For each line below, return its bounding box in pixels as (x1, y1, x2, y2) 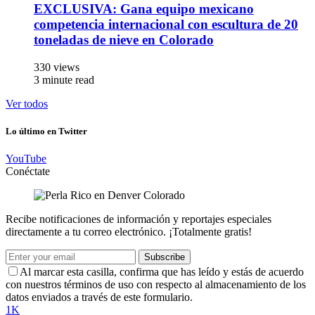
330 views (34, 60, 79, 73)
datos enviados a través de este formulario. (6, 291, 193, 304)
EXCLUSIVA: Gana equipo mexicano (34, 1, 254, 17)
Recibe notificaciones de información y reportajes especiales (6, 213, 271, 226)
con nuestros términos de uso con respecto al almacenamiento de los (6, 278, 306, 291)
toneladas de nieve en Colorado (34, 32, 214, 48)
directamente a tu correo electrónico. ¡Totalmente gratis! (6, 226, 252, 238)
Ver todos (6, 97, 48, 110)
